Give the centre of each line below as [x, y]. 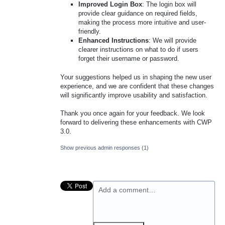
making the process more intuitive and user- [142, 23]
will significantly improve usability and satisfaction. [134, 95]
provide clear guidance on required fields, [138, 14]
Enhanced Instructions [114, 41]
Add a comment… [127, 190]
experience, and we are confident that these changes [137, 86]
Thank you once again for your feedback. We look [133, 113]
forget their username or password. [129, 59]
